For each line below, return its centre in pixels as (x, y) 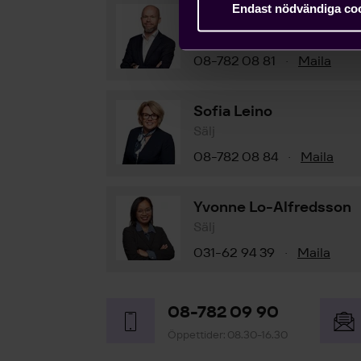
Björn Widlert (241, 15)
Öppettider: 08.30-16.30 (228, 334)
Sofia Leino (233, 111)
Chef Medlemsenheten (266, 35)
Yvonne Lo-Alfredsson (272, 207)
